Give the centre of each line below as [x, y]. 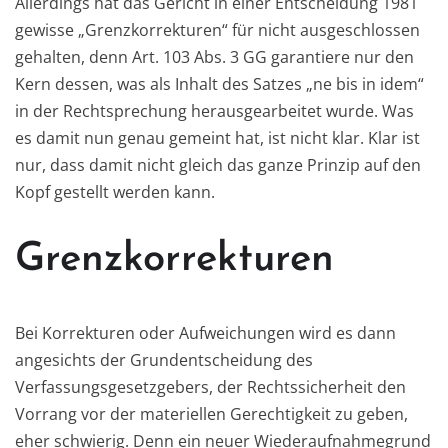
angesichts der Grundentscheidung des [164, 359]
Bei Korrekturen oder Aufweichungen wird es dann [205, 332]
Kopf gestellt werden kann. [115, 191]
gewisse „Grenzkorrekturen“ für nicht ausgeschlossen [217, 29]
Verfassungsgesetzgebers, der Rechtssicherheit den [210, 386]
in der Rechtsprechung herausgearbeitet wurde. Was [214, 110]
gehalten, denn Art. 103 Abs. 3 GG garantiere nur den [214, 56]
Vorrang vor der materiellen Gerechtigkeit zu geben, [211, 413]
